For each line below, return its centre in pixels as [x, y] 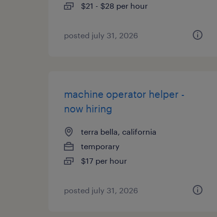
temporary [100, 146]
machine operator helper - [124, 94]
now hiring [88, 108]
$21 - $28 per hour [114, 6]
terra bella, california [119, 132]
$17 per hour [104, 161]
